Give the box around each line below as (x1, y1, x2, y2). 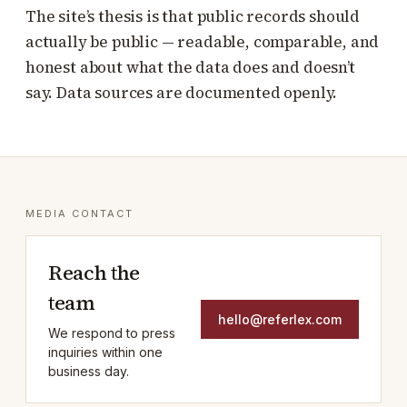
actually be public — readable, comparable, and (25, 31, 380, 53)
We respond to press (48, 325, 175, 341)
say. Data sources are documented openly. (25, 82, 338, 104)
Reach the (48, 259, 141, 286)
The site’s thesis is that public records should (25, 5, 361, 27)
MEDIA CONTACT (25, 207, 134, 220)
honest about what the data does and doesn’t (25, 56, 355, 78)
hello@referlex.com (218, 312, 342, 327)
